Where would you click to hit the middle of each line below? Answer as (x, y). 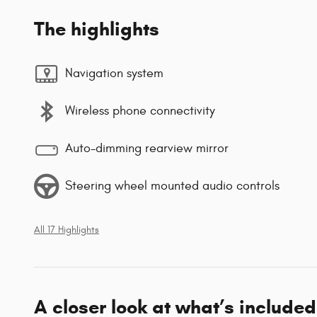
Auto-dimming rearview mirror (147, 149)
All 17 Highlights (67, 230)
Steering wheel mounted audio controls (172, 186)
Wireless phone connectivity (140, 111)
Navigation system (114, 74)
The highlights (97, 29)
